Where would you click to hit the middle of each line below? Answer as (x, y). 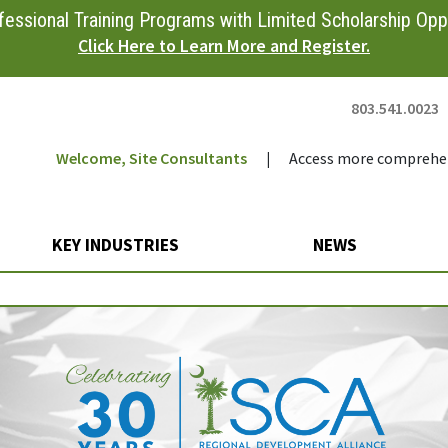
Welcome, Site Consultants (151, 158)
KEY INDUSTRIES (117, 245)
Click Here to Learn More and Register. (224, 46)
